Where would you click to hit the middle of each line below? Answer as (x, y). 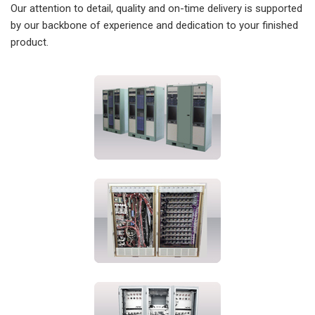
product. (30, 42)
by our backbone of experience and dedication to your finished (154, 25)
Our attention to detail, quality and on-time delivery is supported (156, 8)
